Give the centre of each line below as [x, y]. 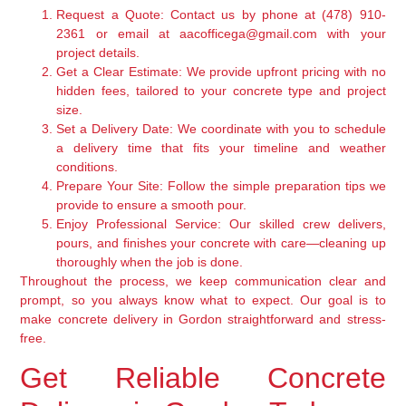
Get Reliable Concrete [203, 378]
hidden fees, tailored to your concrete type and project [221, 90]
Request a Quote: [110, 14]
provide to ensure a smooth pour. [152, 204]
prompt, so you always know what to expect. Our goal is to [203, 300]
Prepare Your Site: [110, 185]
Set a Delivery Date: [115, 128]
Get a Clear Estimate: [119, 71]
